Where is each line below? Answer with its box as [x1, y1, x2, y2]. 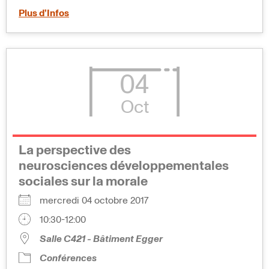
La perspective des [19, 144, 131, 157]
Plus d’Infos [19, 8, 69, 19]
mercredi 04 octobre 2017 [40, 195, 158, 205]
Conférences [40, 253, 97, 263]
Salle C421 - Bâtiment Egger [40, 234, 163, 244]
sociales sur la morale [19, 175, 148, 189]
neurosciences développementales [19, 159, 229, 173]
